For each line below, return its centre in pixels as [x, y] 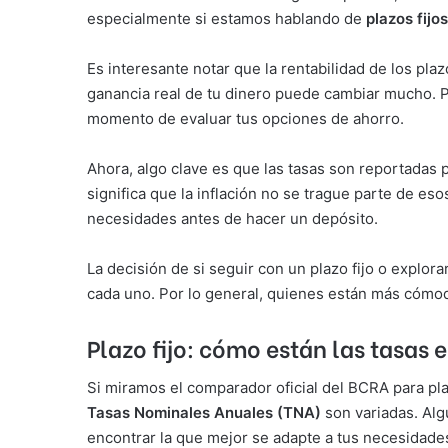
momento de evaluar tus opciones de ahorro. [245, 119]
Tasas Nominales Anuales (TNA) [204, 412]
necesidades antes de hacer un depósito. [232, 219]
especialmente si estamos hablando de [226, 19]
